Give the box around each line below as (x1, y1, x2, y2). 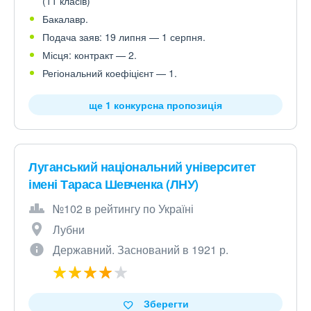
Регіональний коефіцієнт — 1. (42, 66, 177, 81)
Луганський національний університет (28, 158, 256, 176)
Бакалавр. (42, 12, 88, 26)
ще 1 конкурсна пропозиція (89, 98, 222, 112)
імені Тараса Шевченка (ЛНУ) (28, 175, 199, 194)
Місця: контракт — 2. (42, 48, 137, 62)
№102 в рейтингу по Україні (53, 201, 194, 217)
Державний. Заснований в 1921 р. (53, 242, 228, 258)
